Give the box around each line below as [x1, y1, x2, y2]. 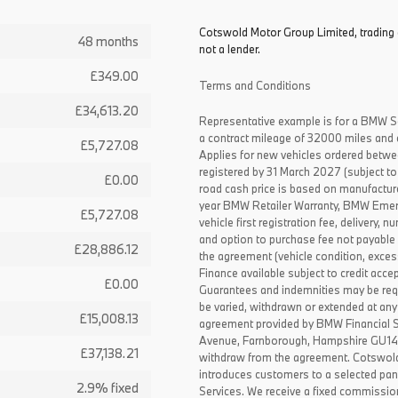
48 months [78, 33, 139, 50]
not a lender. [199, 42, 260, 56]
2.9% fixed [76, 379, 139, 396]
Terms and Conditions [199, 78, 311, 92]
